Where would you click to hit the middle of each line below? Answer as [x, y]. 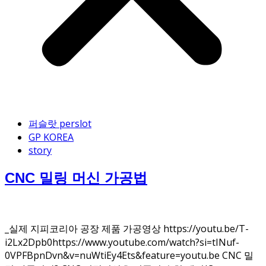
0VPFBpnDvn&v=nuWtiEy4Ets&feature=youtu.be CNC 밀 [129, 256]
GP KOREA [51, 137]
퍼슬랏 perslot [60, 124]
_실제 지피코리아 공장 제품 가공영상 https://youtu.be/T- [127, 229]
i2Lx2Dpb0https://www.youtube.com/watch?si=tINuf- [122, 243]
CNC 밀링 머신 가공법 [76, 178]
